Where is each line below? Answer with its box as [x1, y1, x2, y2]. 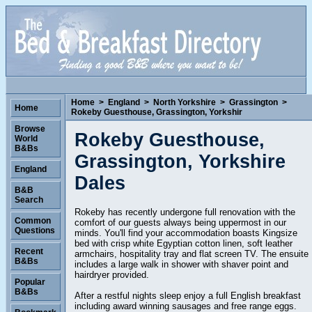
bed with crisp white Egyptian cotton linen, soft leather [75, 237, 292, 249]
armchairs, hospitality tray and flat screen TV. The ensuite [75, 248, 309, 259]
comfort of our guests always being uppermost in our [75, 217, 286, 228]
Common [15, 216, 51, 226]
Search [15, 195, 43, 205]
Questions [15, 226, 55, 235]
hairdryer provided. [75, 269, 149, 280]
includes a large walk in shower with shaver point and [75, 258, 288, 270]
